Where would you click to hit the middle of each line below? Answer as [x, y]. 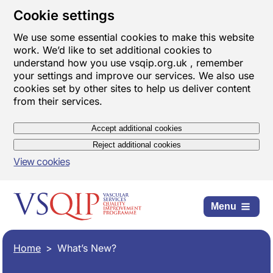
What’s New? [87, 248]
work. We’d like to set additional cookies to [113, 50]
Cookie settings [64, 15]
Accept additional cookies [136, 128]
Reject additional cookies [136, 145]
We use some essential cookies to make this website [134, 37]
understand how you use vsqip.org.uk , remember [129, 63]
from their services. [58, 101]
